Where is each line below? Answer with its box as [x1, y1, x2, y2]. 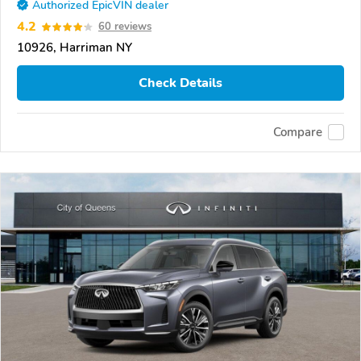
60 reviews [98, 19, 151, 35]
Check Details [139, 74, 222, 92]
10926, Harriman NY [17, 39, 132, 56]
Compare [273, 124, 322, 141]
